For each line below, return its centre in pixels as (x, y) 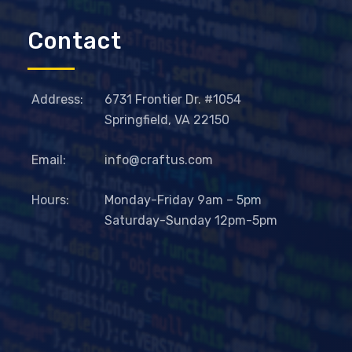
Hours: (50, 200)
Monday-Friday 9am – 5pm (183, 200)
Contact (75, 40)
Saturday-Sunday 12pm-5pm (191, 220)
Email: (49, 159)
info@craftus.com (159, 159)
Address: (57, 99)
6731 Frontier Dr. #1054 (173, 99)
